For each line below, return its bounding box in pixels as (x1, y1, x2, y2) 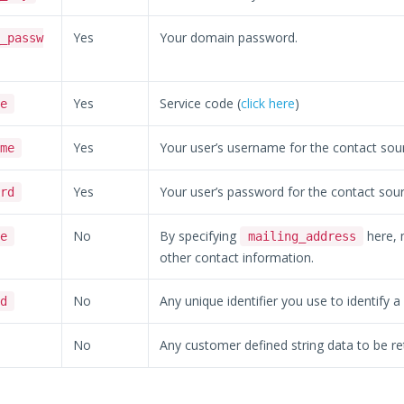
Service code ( (160, 95, 242, 112)
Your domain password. (160, 29, 298, 46)
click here (241, 95, 296, 112)
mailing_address (247, 229, 356, 243)
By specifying (160, 227, 241, 244)
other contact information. (160, 249, 315, 266)
